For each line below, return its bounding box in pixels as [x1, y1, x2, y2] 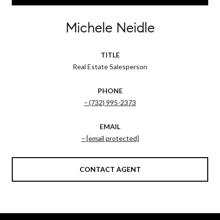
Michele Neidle [65, 19, 155, 36]
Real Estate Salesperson [73, 62, 147, 71]
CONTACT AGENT [79, 165, 141, 173]
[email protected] [86, 134, 139, 142]
